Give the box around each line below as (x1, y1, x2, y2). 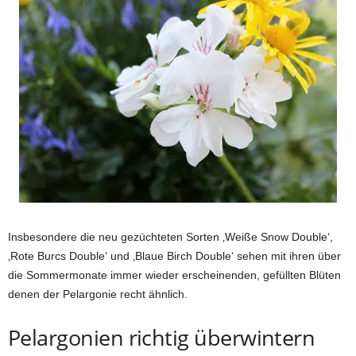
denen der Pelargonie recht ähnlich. (8, 288, 188, 301)
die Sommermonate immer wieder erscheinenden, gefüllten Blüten (8, 269, 341, 282)
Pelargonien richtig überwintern (8, 323, 315, 353)
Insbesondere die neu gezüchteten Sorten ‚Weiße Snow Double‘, (8, 230, 333, 244)
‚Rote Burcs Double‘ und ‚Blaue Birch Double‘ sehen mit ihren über (8, 250, 341, 263)
